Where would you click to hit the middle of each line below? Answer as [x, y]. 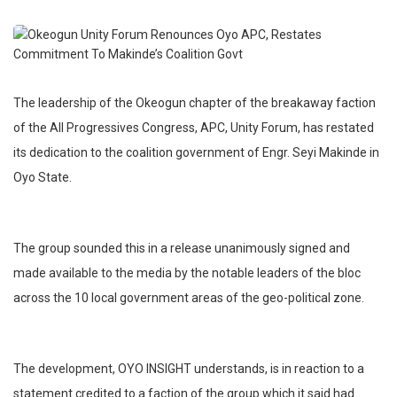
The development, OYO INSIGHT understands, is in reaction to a [189, 369]
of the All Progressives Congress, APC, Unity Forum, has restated [194, 128]
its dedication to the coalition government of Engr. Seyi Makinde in [196, 153]
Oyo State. [43, 178]
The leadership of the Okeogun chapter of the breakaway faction [195, 103]
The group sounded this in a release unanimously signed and [182, 249]
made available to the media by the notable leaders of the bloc [187, 273]
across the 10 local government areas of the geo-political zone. [189, 298]
